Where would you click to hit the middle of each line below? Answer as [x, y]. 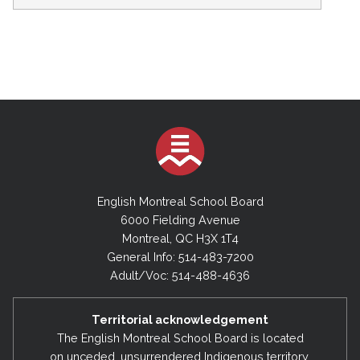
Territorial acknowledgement [180, 319]
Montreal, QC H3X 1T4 [180, 239]
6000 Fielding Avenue [180, 220]
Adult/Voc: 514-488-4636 [180, 276]
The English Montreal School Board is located [180, 337]
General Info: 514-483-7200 [180, 257]
